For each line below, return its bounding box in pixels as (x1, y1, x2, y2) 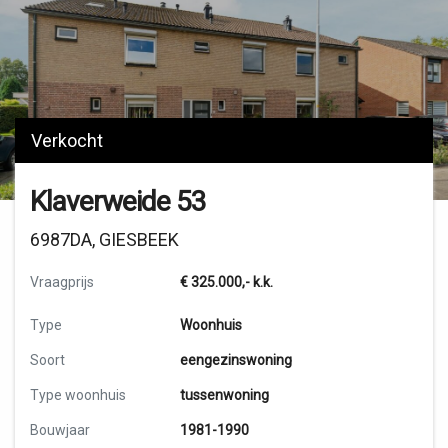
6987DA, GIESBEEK (30, 229, 179, 250)
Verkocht (31, 130, 103, 151)
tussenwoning (180, 387, 269, 403)
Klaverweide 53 (30, 185, 206, 218)
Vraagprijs (30, 274, 94, 290)
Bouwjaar (30, 422, 90, 438)
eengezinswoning (180, 352, 292, 368)
